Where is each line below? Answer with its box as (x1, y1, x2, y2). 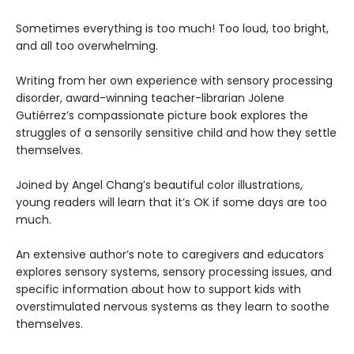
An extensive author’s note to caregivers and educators (16, 247, 324, 262)
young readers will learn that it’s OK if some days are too (16, 194, 327, 210)
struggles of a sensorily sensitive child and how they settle (16, 125, 337, 141)
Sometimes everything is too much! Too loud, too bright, (16, 21, 329, 36)
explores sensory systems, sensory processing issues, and (16, 264, 332, 280)
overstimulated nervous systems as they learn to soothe (16, 299, 330, 314)
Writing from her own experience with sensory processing (16, 73, 333, 88)
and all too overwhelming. (16, 38, 158, 54)
